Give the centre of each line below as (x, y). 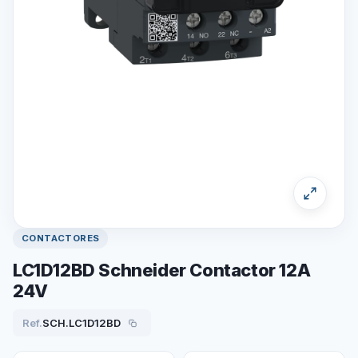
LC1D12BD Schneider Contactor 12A (162, 270)
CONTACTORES (61, 238)
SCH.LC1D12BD (82, 322)
